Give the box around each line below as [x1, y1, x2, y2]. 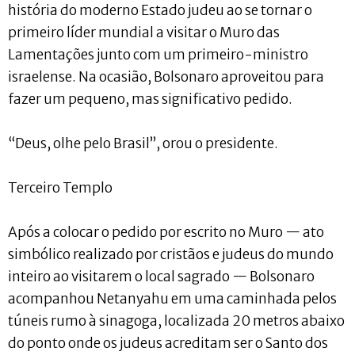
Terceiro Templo [8, 178, 113, 197]
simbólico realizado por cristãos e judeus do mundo [8, 245, 334, 263]
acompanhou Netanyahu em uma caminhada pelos [8, 289, 337, 307]
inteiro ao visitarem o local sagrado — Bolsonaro [8, 267, 315, 285]
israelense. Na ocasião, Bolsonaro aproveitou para [8, 67, 324, 86]
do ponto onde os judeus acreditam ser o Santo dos [8, 334, 328, 352]
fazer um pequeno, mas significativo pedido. [8, 90, 292, 108]
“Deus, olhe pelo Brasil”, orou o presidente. [8, 134, 278, 152]
